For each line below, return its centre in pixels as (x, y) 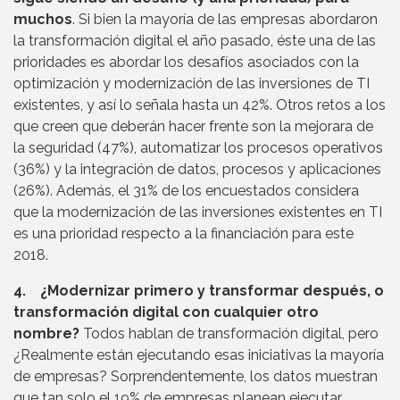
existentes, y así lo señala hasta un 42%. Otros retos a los (200, 104)
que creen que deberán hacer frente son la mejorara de (193, 126)
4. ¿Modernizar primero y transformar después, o (199, 290)
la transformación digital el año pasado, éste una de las (195, 40)
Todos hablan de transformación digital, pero (229, 333)
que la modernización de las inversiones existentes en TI (198, 212)
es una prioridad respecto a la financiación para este (183, 233)
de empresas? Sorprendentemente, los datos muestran (196, 376)
